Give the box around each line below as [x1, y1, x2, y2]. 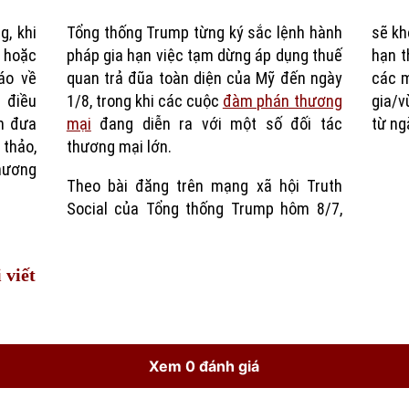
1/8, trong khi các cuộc [66, 91, 223, 111]
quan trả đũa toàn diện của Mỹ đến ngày [66, 68, 342, 89]
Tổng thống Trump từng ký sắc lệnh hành [66, 23, 342, 43]
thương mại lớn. [66, 137, 172, 157]
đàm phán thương [222, 91, 342, 111]
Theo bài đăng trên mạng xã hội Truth [66, 176, 342, 196]
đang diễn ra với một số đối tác [90, 114, 342, 134]
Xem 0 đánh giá [149, 357, 260, 376]
